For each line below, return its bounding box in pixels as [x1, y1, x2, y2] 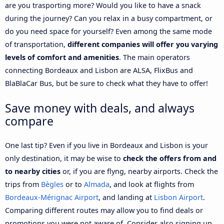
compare [5, 112, 53, 129]
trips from [5, 179, 41, 189]
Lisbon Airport [154, 192, 203, 202]
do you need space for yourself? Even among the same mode [5, 26, 212, 36]
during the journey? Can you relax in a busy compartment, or [5, 13, 212, 23]
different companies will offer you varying [67, 39, 218, 49]
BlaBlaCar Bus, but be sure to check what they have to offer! [5, 78, 208, 88]
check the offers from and [123, 153, 216, 163]
